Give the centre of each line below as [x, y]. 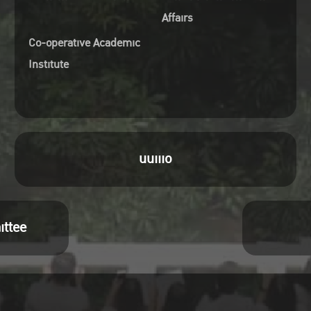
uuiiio [155, 159]
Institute [48, 65]
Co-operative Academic [84, 43]
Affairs [177, 18]
